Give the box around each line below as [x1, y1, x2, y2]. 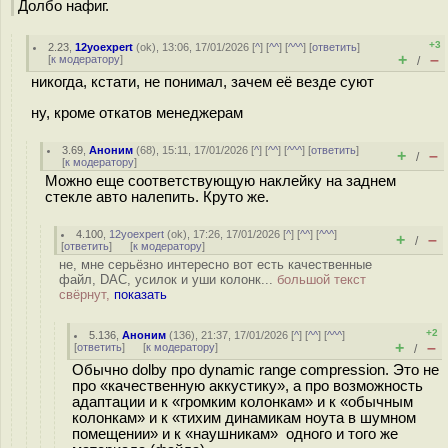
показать [114, 287, 167, 302]
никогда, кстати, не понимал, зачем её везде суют [31, 74, 374, 90]
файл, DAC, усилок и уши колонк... [59, 272, 277, 287]
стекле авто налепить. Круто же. [45, 189, 269, 205]
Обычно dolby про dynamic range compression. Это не [72, 362, 439, 378]
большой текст [277, 272, 366, 287]
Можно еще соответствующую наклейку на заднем [45, 173, 396, 189]
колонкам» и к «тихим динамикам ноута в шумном [72, 410, 416, 426]
